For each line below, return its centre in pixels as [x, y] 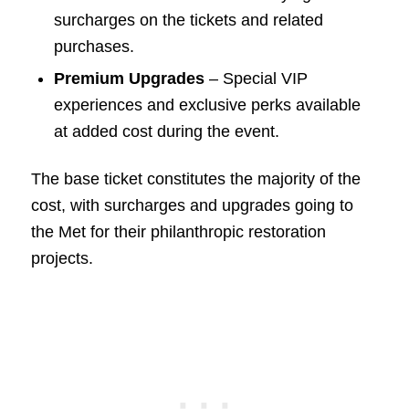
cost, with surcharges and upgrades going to [192, 206]
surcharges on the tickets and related [188, 21]
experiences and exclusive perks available [207, 105]
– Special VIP [256, 79]
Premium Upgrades [129, 79]
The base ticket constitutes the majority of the [195, 179]
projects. [62, 259]
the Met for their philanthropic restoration [178, 232]
